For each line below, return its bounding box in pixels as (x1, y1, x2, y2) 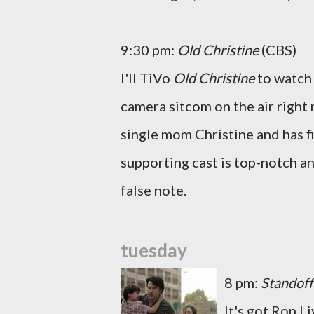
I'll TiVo (121, 69, 173, 86)
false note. (121, 182, 186, 198)
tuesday (121, 239, 187, 261)
